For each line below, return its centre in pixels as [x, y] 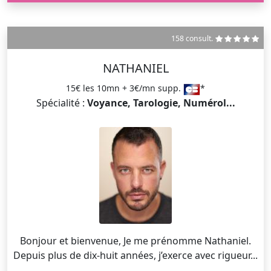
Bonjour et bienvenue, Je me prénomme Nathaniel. [72, 240]
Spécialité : [61, 103]
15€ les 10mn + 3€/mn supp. [125, 88]
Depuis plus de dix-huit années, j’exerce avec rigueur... [135, 255]
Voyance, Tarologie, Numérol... [161, 103]
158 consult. [192, 39]
